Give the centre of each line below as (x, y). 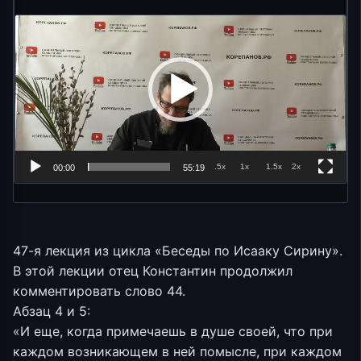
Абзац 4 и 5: (52, 311)
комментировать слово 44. (99, 291)
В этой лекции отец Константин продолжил (153, 271)
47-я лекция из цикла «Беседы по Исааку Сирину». (178, 251)
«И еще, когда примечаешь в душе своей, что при (173, 332)
